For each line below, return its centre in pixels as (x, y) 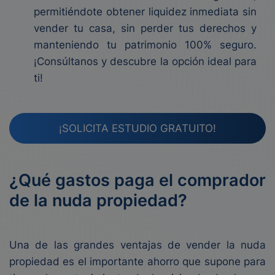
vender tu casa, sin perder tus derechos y (145, 28)
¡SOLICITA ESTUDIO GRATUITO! (137, 128)
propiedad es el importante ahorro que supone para (137, 261)
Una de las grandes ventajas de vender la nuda (137, 245)
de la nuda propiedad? (98, 200)
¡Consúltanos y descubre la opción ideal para (145, 61)
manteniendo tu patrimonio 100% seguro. (145, 45)
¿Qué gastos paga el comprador (137, 180)
